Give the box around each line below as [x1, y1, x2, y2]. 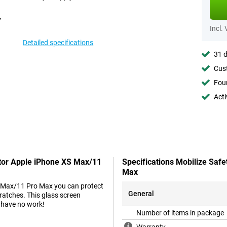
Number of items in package [136, 209, 224, 217]
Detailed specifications [23, 39, 94, 47]
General [128, 190, 154, 198]
